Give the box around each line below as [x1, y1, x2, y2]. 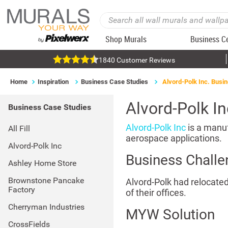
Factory [8, 185, 35, 194]
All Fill [8, 124, 30, 133]
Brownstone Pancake [8, 176, 84, 185]
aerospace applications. [125, 133, 222, 144]
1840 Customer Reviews [98, 56, 175, 64]
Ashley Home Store [8, 158, 76, 168]
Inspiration [38, 78, 69, 85]
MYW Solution [125, 206, 215, 223]
